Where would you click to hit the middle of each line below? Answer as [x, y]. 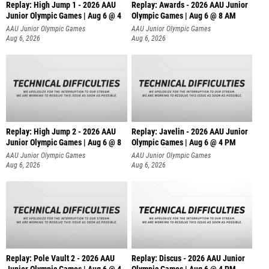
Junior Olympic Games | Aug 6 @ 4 [64, 16]
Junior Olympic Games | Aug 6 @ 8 [64, 142]
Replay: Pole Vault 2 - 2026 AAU [60, 258]
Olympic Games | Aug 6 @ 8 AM [183, 16]
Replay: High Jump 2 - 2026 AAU [61, 131]
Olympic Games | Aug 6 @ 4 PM [183, 142]
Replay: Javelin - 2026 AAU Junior [189, 131]
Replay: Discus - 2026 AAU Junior [188, 258]
